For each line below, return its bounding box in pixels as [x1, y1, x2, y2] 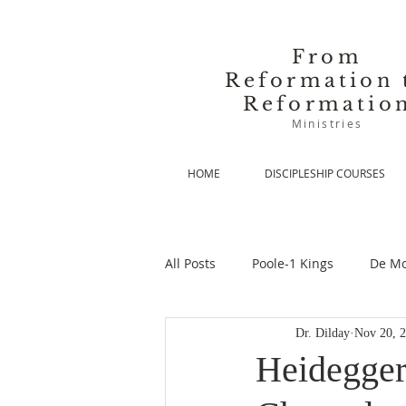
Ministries [291, 116, 363, 130]
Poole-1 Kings [252, 254, 333, 272]
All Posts [165, 254, 216, 272]
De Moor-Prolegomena [201, 326, 337, 344]
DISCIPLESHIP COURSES [264, 166, 385, 180]
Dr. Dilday [295, 325, 350, 340]
